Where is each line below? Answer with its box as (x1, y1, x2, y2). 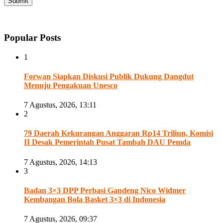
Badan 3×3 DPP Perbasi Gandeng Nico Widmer (24, 186, 186, 195)
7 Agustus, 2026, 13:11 (24, 101, 97, 110)
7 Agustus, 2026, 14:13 (24, 157, 97, 166)
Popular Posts (4, 32, 61, 43)
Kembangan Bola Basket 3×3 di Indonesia (24, 195, 165, 204)
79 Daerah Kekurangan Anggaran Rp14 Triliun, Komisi (24, 129, 213, 138)
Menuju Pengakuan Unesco (24, 81, 117, 90)
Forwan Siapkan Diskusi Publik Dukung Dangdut (24, 72, 194, 81)
